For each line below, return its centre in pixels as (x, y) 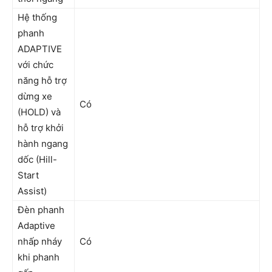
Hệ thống (37, 17)
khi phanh (39, 257)
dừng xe (35, 96)
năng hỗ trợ (42, 80)
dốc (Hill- (37, 159)
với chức (36, 65)
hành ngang (43, 144)
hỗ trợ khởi (41, 128)
